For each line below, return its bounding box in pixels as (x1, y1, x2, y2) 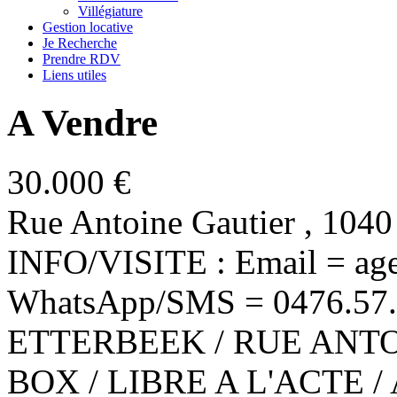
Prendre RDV (43, 51, 121, 66)
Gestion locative (43, 19, 133, 35)
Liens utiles (43, 67, 106, 82)
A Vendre (7, 101, 158, 144)
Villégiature (78, 4, 143, 19)
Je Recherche (43, 35, 117, 51)
